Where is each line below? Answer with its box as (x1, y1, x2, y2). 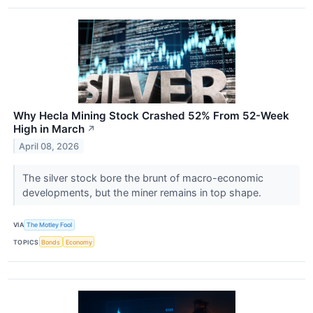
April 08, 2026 (19, 140, 80, 152)
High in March (13, 122, 85, 136)
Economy (65, 238, 92, 246)
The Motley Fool (27, 221, 73, 229)
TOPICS (13, 238, 39, 246)
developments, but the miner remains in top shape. (22, 186, 264, 198)
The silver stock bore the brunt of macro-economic (22, 171, 263, 184)
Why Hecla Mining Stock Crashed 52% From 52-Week (13, 108, 289, 122)
